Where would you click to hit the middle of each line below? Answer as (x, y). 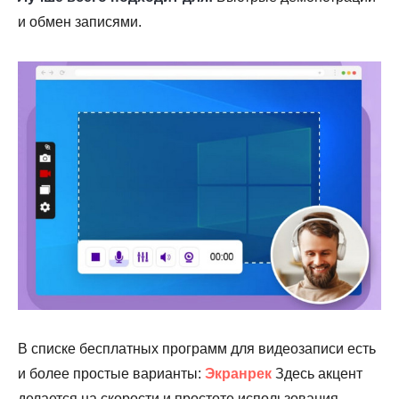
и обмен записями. (80, 21)
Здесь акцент (317, 374)
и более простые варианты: (111, 374)
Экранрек (238, 374)
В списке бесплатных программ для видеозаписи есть (197, 349)
